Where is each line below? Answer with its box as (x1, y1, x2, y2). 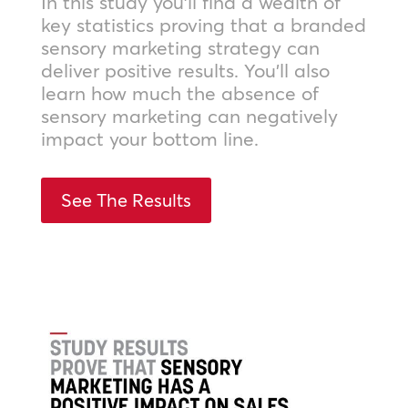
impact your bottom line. (40, 126, 259, 150)
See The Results (60, 188, 191, 211)
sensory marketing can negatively (40, 103, 338, 127)
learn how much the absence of (40, 80, 319, 105)
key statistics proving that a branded (40, 12, 366, 36)
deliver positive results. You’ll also (40, 57, 330, 82)
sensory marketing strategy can (40, 35, 320, 59)
